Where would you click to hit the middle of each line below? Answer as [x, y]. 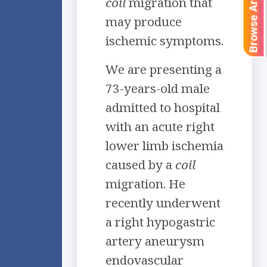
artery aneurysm [155, 241]
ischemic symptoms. [164, 41]
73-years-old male [158, 89]
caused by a [140, 165]
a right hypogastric [160, 222]
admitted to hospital [163, 108]
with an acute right [160, 127]
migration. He [145, 184]
